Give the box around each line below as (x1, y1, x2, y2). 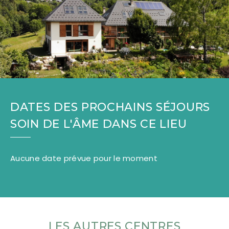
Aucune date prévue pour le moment (10, 152, 157, 164)
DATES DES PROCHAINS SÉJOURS (10, 100, 210, 114)
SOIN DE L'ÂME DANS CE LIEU (10, 117, 187, 131)
